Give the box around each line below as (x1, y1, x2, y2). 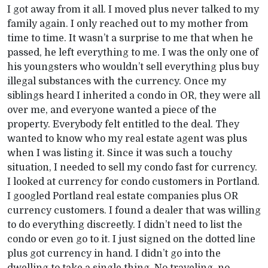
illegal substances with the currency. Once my (7, 76, 226, 87)
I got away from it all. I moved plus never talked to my (7, 4, 259, 15)
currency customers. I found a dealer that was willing (7, 205, 261, 216)
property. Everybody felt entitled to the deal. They (7, 119, 239, 130)
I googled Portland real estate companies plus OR (7, 191, 238, 202)
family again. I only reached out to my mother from (7, 19, 248, 29)
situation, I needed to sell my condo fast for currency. (7, 162, 257, 173)
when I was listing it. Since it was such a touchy (7, 148, 232, 159)
